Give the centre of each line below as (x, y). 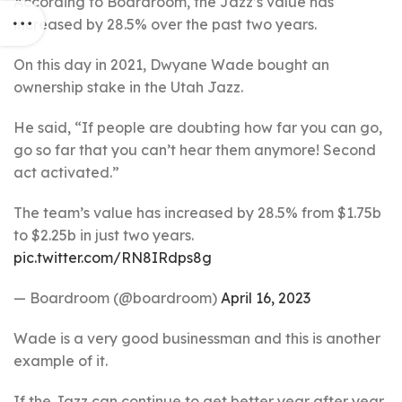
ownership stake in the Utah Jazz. (128, 87)
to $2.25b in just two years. (104, 235)
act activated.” (66, 172)
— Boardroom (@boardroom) (117, 298)
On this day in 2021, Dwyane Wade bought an (171, 65)
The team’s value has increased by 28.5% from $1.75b (197, 213)
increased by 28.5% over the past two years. (165, 24)
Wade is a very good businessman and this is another (197, 338)
